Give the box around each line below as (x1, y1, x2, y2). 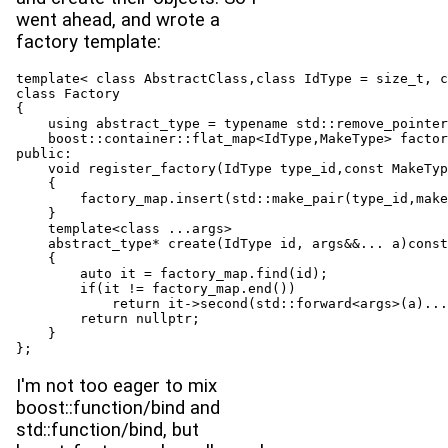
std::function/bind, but (16, 418, 199, 441)
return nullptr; (16, 311, 200, 327)
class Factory (16, 86, 120, 102)
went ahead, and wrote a (16, 8, 220, 31)
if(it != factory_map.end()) (16, 281, 296, 297)
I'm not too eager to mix (16, 374, 217, 397)
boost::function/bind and (16, 396, 220, 419)
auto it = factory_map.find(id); (16, 266, 328, 282)
